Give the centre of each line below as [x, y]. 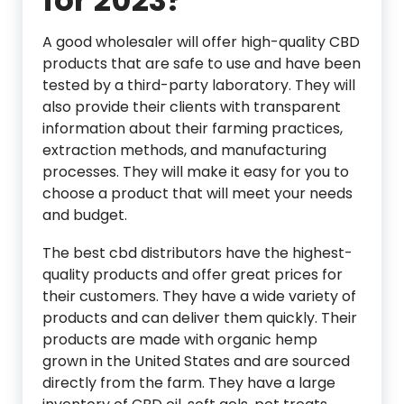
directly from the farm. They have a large [189, 383]
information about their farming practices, [193, 129]
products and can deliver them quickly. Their [200, 318]
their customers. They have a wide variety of [199, 296]
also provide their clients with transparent [192, 107]
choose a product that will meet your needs [197, 193]
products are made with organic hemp [180, 340]
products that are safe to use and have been [202, 64]
